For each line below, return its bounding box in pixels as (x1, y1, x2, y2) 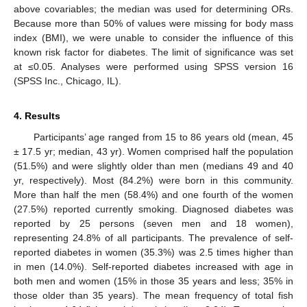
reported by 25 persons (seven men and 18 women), (14, 217, 293, 229)
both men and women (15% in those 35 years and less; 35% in (14, 275, 293, 286)
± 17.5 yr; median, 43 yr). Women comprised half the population (14, 145, 293, 157)
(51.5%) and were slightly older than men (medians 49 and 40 (14, 160, 293, 171)
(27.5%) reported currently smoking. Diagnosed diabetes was (14, 203, 293, 214)
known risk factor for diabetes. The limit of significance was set (14, 46, 293, 58)
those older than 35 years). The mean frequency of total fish (14, 289, 293, 301)
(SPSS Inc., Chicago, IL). (14, 75, 121, 86)
